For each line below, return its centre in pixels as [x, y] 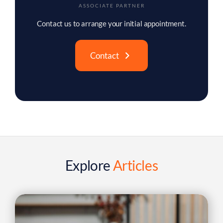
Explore [89, 166]
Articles [135, 166]
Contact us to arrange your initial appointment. [111, 24]
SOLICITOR [111, 5]
